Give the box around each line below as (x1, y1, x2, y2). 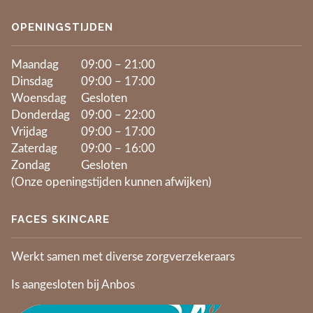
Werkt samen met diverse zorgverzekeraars (11, 252, 235, 263)
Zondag (11, 160, 50, 172)
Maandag (11, 59, 59, 71)
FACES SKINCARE (11, 213, 110, 226)
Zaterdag (11, 143, 57, 155)
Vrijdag (11, 126, 48, 138)
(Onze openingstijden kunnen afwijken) (11, 177, 212, 189)
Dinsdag (11, 76, 53, 88)
